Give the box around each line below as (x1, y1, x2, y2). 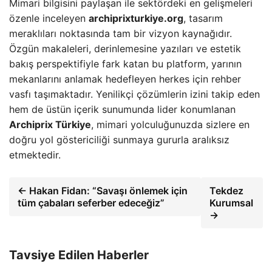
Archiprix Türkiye (9, 118, 91, 131)
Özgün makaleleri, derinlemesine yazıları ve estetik (9, 42, 241, 55)
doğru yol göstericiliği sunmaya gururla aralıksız (9, 134, 229, 146)
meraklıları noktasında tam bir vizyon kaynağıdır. (9, 27, 232, 39)
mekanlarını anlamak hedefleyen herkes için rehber (9, 73, 241, 85)
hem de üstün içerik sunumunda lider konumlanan (9, 103, 236, 115)
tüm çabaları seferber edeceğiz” (18, 197, 165, 209)
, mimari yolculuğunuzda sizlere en (91, 118, 250, 131)
